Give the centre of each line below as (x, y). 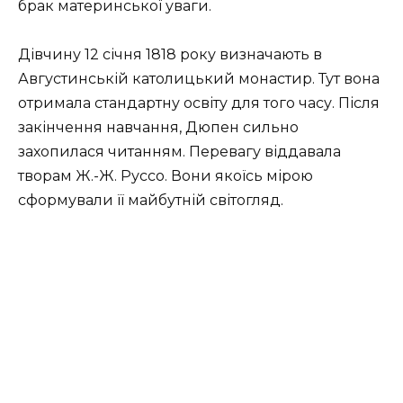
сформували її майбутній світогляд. (151, 201)
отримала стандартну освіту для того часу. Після (199, 103)
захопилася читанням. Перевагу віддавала (179, 152)
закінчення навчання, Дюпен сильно (158, 128)
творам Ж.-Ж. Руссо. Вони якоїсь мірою (166, 176)
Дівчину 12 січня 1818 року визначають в (170, 55)
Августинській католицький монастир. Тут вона (199, 79)
